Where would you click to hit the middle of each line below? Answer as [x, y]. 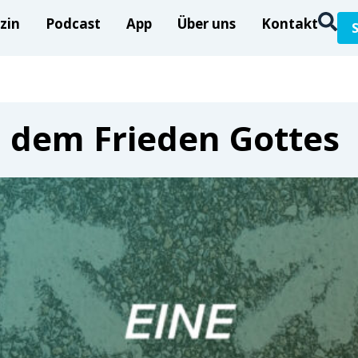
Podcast [73, 24]
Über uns [207, 24]
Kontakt [290, 24]
